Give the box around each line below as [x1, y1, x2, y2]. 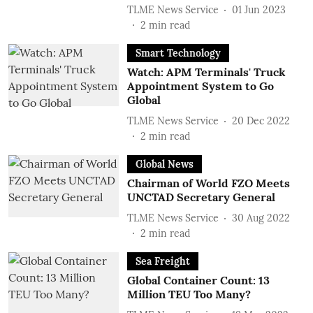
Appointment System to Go [126, 79, 274, 93]
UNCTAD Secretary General [126, 190, 275, 204]
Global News [135, 158, 194, 170]
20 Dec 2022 [231, 114, 290, 127]
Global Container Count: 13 [126, 273, 270, 287]
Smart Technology [135, 47, 221, 59]
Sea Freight [135, 255, 190, 268]
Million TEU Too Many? [126, 287, 251, 301]
